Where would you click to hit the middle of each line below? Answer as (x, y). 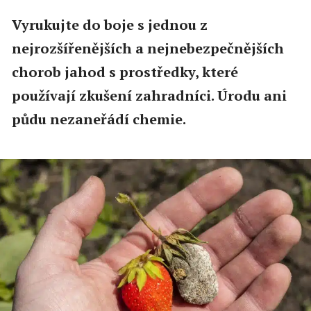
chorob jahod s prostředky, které (125, 72)
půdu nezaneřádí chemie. (99, 119)
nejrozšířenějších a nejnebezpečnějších (148, 48)
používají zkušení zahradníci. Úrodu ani (149, 95)
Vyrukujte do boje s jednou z (109, 24)
